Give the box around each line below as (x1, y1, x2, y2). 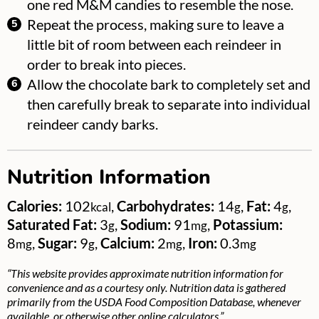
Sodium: (120, 216, 174, 234)
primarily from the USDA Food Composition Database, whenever (7, 295, 301, 309)
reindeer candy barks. (27, 115, 158, 133)
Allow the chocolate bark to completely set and (27, 75, 310, 93)
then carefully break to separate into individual (27, 95, 310, 113)
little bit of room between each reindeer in (27, 36, 281, 53)
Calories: (7, 197, 65, 215)
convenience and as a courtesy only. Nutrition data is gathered (7, 281, 286, 295)
